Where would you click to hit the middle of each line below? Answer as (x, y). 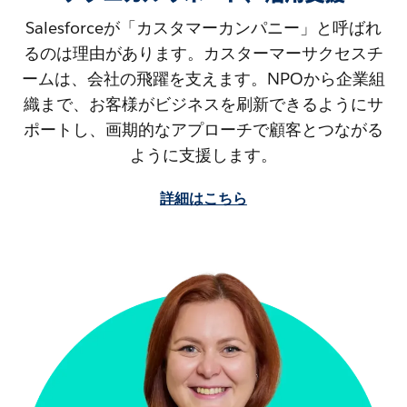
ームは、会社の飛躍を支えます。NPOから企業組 (203, 78)
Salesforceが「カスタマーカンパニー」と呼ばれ (203, 27)
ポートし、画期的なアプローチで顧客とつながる (203, 129)
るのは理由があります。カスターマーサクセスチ (203, 53)
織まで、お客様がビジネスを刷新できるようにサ (203, 104)
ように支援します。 (203, 154)
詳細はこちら (203, 198)
